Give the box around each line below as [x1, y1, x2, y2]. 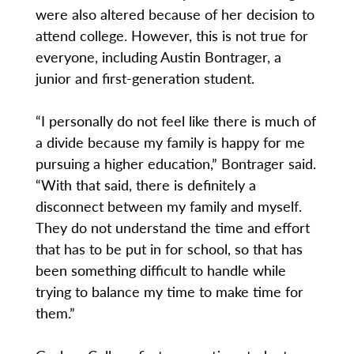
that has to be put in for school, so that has [35, 239, 303, 259]
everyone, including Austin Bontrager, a [35, 47, 281, 67]
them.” [35, 303, 75, 323]
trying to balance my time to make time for [35, 281, 303, 302]
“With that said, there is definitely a [35, 175, 256, 195]
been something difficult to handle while [35, 260, 286, 281]
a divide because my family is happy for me [35, 132, 305, 153]
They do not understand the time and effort [35, 217, 310, 238]
